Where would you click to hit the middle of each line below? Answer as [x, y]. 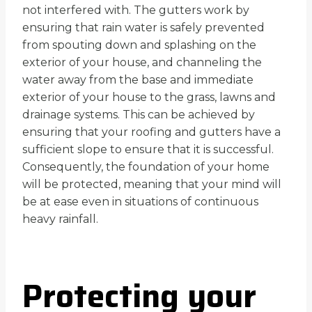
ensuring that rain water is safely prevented [143, 27]
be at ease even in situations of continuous [140, 201]
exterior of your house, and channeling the [142, 62]
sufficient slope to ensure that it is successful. [148, 149]
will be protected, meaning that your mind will [152, 184]
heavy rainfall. [60, 219]
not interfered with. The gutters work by [136, 10]
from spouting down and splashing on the [139, 45]
